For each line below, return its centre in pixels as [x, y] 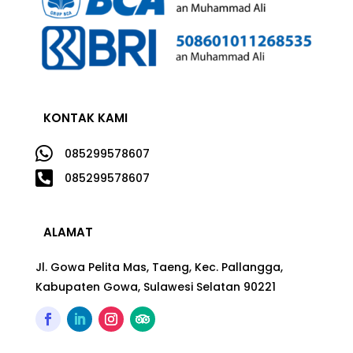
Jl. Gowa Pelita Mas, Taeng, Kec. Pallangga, [159, 267]
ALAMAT [68, 232]
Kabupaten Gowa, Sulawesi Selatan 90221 [155, 286]
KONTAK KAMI [85, 117]
